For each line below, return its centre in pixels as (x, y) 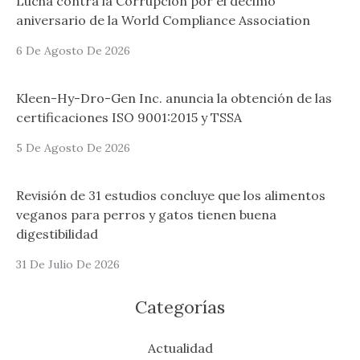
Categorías (180, 307)
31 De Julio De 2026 (68, 264)
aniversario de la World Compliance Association (163, 20)
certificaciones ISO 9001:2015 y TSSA (129, 117)
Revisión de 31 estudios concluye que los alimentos (171, 195)
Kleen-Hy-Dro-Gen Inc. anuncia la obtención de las (174, 98)
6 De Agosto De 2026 (73, 50)
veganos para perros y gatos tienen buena (146, 214)
